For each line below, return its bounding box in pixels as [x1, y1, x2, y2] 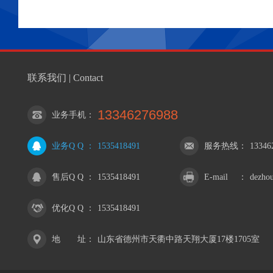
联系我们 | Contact [27, 73, 103, 83]
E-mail [204, 172, 228, 182]
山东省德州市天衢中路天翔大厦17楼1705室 [97, 235, 260, 244]
